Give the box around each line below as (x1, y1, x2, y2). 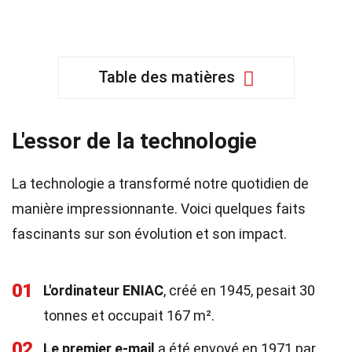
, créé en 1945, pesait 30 (163, 282, 315, 299)
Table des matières (97, 68, 235, 86)
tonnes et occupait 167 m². (43, 307, 214, 324)
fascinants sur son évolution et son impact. (12, 225, 287, 242)
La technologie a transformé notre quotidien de (12, 175, 309, 192)
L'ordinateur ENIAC (43, 282, 163, 299)
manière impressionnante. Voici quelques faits (12, 200, 306, 217)
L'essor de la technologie (12, 128, 257, 154)
